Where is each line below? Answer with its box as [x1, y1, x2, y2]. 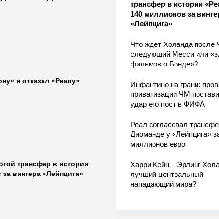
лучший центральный [130, 170, 203, 179]
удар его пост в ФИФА [130, 100, 205, 109]
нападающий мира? [130, 180, 196, 189]
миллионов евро [130, 140, 185, 149]
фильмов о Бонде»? [130, 60, 198, 68]
